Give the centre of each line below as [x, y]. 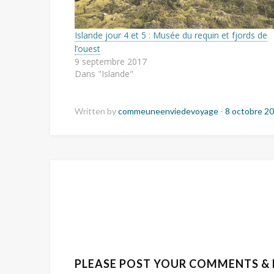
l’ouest [87, 48]
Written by [96, 111]
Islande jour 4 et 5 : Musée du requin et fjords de [171, 35]
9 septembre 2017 [111, 61]
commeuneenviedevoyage [169, 111]
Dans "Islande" [104, 73]
